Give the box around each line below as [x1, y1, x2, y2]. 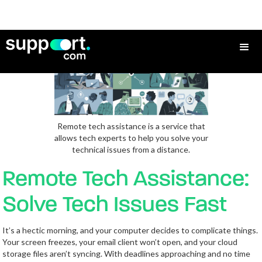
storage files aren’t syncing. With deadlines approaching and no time [2, 249, 251, 258]
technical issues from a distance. [72, 144, 190, 154]
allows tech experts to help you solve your [54, 133, 208, 143]
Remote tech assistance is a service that [57, 121, 205, 131]
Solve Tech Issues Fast [2, 194, 227, 217]
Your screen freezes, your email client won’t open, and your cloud [2, 237, 238, 247]
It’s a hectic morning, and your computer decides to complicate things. [2, 225, 258, 235]
